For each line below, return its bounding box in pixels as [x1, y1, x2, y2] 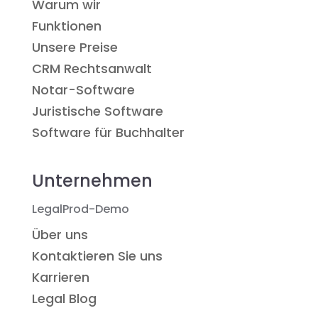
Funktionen [31, 17, 102, 35]
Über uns [31, 226, 88, 244]
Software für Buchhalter [31, 124, 185, 142]
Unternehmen [31, 169, 153, 193]
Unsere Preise [31, 38, 118, 57]
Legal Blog [31, 290, 97, 308]
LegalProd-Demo [31, 201, 129, 218]
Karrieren [31, 268, 89, 287]
